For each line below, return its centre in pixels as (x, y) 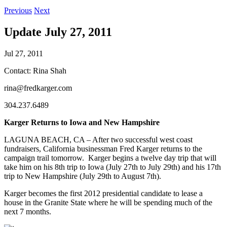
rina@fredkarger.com (38, 88)
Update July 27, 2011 (58, 32)
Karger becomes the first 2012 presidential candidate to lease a (103, 193)
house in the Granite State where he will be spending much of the (108, 202)
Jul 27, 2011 (24, 53)
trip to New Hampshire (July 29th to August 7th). (83, 176)
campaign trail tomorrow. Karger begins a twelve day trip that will (110, 158)
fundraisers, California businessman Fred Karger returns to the (103, 148)
